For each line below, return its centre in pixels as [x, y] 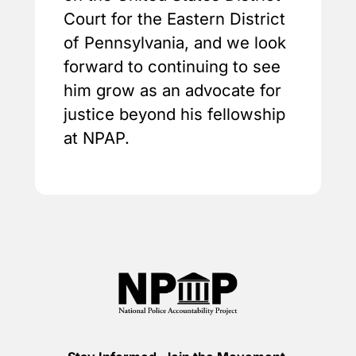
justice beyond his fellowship [174, 114]
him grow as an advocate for [172, 90]
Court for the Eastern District [174, 18]
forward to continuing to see [172, 66]
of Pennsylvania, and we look [175, 42]
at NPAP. [97, 137]
